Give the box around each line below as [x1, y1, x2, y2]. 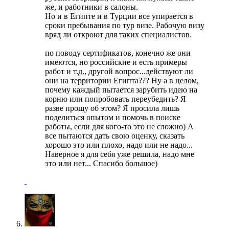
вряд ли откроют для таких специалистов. [45, 30, 192, 39]
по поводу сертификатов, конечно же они [45, 48, 191, 57]
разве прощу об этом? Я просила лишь [45, 103, 179, 112]
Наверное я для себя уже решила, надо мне [45, 149, 194, 158]
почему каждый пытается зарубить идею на [45, 85, 197, 94]
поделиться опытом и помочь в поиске [45, 112, 180, 122]
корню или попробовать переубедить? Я [45, 94, 186, 103]
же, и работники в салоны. [45, 2, 138, 11]
